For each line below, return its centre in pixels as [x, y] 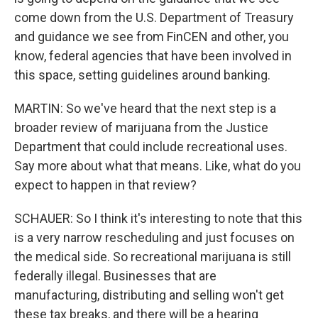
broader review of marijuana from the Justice [141, 127]
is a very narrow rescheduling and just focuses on [154, 237]
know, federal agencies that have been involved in [153, 56]
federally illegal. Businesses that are [115, 276]
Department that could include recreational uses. [151, 147]
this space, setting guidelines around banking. [142, 75]
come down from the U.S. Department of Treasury [154, 17]
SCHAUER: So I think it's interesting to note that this [158, 218]
